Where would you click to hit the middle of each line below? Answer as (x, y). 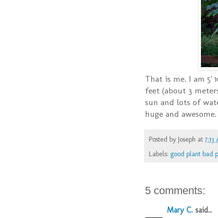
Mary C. (180, 210)
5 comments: (175, 191)
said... (202, 210)
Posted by (163, 139)
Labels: (160, 154)
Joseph (187, 139)
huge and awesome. (181, 114)
